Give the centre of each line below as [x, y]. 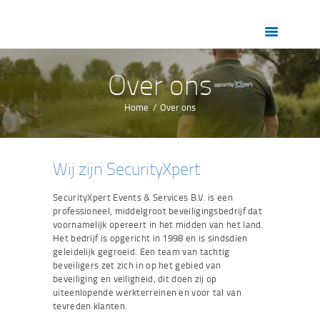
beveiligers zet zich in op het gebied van [137, 265]
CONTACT [96, 141]
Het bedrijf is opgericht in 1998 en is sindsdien [150, 237]
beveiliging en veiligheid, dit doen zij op [135, 278]
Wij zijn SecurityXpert [126, 168]
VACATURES [105, 116]
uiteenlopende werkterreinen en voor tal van [147, 292]
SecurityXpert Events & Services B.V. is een [143, 197]
